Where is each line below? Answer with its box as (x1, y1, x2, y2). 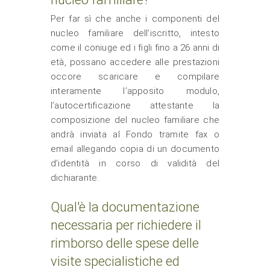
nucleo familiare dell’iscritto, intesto (51, 28, 219, 39)
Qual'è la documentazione (51, 199, 199, 215)
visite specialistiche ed (51, 254, 180, 269)
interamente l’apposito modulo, (51, 86, 219, 96)
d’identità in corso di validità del (51, 158, 219, 169)
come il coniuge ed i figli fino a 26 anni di (51, 42, 219, 53)
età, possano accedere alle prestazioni (51, 57, 219, 67)
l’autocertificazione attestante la (51, 100, 219, 111)
